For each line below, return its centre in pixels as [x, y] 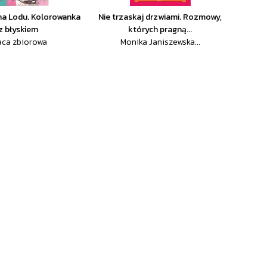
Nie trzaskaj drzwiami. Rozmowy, [160, 17]
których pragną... [160, 30]
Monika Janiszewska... [160, 42]
